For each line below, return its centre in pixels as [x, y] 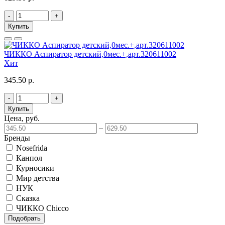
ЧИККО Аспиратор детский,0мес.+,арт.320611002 [90, 54]
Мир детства [38, 178]
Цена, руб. [22, 118]
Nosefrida [32, 148]
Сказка [28, 198]
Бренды [17, 138]
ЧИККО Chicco [42, 208]
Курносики [35, 168]
